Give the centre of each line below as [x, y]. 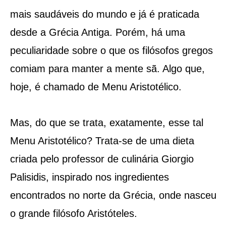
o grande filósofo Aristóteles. [73, 213]
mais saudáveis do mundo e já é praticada [104, 14]
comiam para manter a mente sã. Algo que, [107, 68]
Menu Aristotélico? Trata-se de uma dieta [102, 140]
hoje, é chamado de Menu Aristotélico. [96, 87]
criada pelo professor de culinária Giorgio [102, 159]
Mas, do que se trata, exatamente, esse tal [106, 122]
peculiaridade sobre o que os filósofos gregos [111, 50]
